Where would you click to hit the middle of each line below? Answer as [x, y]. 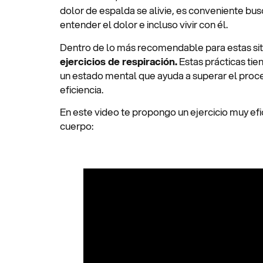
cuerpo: [77, 126]
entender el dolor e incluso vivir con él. [145, 25]
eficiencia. [82, 89]
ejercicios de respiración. [119, 61]
